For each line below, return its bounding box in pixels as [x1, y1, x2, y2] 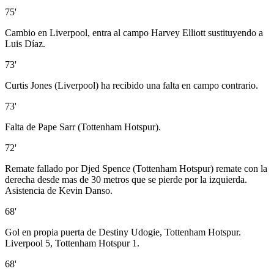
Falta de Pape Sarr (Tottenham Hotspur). [5, 122, 161, 133]
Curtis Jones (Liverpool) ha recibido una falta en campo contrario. [5, 80, 258, 91]
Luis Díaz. [5, 39, 45, 50]
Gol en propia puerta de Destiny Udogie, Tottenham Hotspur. [5, 227, 241, 238]
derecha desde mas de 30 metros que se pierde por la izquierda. [5, 174, 247, 185]
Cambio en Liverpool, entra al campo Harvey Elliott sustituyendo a [5, 28, 263, 39]
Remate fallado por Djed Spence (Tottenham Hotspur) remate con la [5, 163, 267, 174]
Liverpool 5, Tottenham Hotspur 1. [5, 238, 139, 249]
